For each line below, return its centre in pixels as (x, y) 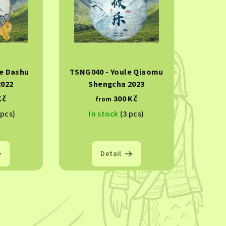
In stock (104, 114)
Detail (111, 154)
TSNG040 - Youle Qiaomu (117, 72)
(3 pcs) (132, 114)
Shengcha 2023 (117, 84)
